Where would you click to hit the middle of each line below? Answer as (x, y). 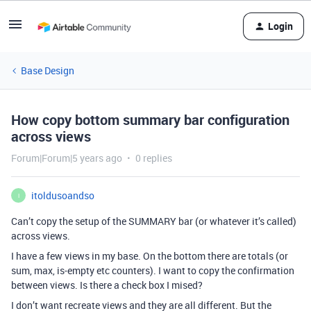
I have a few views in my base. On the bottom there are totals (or (150, 256)
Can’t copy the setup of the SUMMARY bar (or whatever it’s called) (154, 221)
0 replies (154, 158)
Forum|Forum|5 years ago (67, 158)
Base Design (48, 70)
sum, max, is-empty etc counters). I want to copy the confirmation (153, 270)
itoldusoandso (63, 195)
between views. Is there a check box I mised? (107, 285)
